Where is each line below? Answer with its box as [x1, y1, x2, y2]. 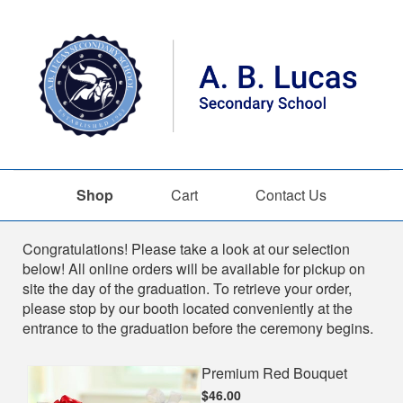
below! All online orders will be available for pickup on [22, 257, 365, 279]
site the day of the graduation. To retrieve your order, [22, 277, 352, 299]
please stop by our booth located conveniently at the [22, 297, 353, 318]
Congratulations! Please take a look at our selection [22, 237, 350, 259]
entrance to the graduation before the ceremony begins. [22, 317, 373, 338]
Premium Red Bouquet [201, 362, 347, 383]
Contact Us [255, 184, 327, 205]
